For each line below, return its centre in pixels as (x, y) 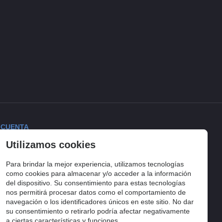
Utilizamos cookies (51, 145)
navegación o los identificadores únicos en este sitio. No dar (100, 202)
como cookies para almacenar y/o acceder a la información (99, 174)
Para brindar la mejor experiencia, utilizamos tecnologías (95, 164)
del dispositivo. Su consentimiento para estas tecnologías (96, 183)
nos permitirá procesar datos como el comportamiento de (96, 193)
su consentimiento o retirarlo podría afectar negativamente (98, 211)
